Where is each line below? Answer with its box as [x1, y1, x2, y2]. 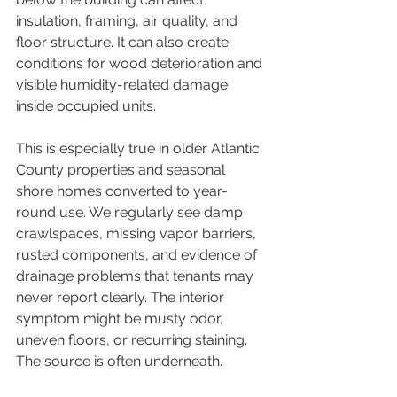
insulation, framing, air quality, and [16, 12, 241, 29]
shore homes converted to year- [16, 183, 228, 199]
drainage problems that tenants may [16, 268, 257, 284]
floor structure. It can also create [16, 34, 232, 51]
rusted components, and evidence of [16, 246, 261, 263]
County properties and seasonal [16, 161, 229, 178]
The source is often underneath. [16, 353, 222, 370]
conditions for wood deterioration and [16, 55, 266, 72]
